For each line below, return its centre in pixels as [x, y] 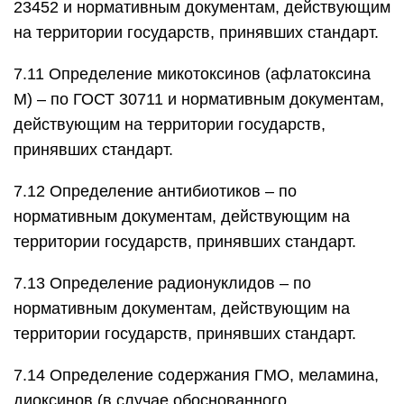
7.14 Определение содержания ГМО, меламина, [196, 375]
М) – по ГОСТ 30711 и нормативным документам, [199, 99]
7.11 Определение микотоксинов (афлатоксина [192, 74]
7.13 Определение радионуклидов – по [162, 283]
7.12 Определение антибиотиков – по [155, 191]
